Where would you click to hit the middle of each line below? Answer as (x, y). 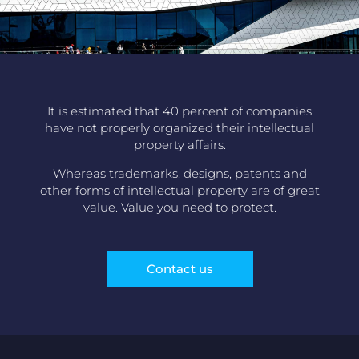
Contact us (179, 269)
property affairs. (179, 145)
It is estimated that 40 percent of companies (179, 111)
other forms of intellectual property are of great (179, 190)
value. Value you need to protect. (179, 207)
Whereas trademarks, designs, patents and (179, 173)
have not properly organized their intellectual (179, 128)
